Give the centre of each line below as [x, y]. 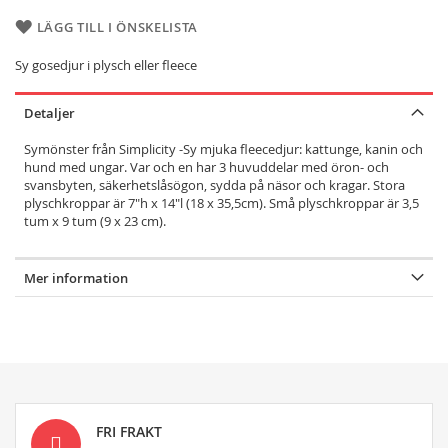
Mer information [76, 277]
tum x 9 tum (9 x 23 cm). [96, 220]
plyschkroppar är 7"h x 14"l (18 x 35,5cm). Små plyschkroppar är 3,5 [221, 202]
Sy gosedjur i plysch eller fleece [106, 64]
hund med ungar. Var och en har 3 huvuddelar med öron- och [206, 166]
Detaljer [49, 112]
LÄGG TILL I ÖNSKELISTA [117, 26]
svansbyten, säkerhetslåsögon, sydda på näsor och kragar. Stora [214, 184]
